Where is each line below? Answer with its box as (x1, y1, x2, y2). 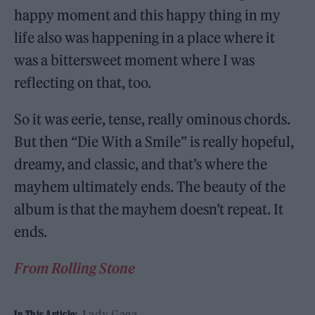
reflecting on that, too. (14, 73, 152, 91)
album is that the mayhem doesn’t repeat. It (14, 200, 284, 218)
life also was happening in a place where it (14, 28, 276, 46)
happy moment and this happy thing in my (14, 6, 281, 24)
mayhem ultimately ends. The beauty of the (14, 177, 286, 195)
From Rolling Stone (14, 259, 136, 277)
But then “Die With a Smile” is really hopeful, (14, 132, 295, 150)
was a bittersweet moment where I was (14, 51, 255, 69)
